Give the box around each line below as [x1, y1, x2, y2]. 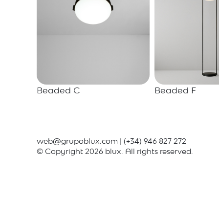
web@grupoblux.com [37, 137, 118, 146]
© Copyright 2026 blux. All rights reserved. [37, 147, 193, 156]
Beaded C [37, 86, 80, 96]
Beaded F [154, 86, 196, 96]
